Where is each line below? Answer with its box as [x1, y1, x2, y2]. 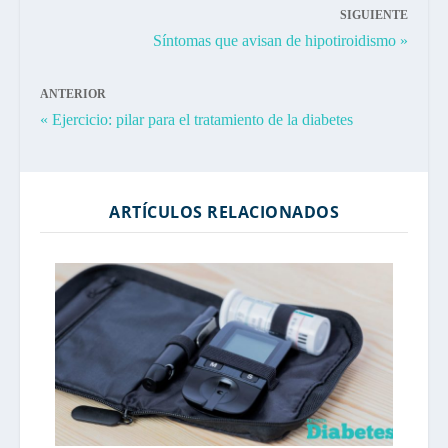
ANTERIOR [40, 86, 106, 101]
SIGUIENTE [340, 7, 408, 22]
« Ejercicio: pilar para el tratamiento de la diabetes [40, 110, 353, 128]
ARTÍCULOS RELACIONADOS [109, 200, 339, 223]
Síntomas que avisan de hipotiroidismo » [153, 31, 408, 49]
